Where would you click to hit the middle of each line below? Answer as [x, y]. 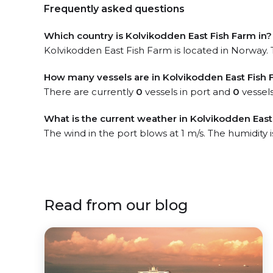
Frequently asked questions [114, 9]
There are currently [90, 92]
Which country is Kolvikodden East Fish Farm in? [158, 36]
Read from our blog [116, 205]
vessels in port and [188, 92]
